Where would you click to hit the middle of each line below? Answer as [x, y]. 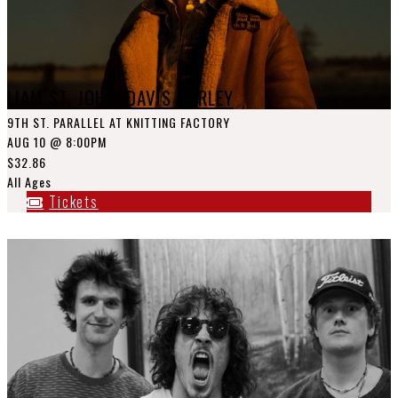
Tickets [74, 202]
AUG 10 [27, 142]
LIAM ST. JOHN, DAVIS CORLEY [120, 97]
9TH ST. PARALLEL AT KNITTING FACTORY [119, 122]
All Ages [29, 182]
